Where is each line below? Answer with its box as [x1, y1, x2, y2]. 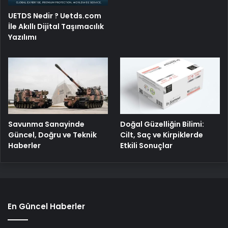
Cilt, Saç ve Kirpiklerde [120, 129, 204, 140]
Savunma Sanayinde [8, 119, 84, 129]
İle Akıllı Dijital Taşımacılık [8, 21, 104, 32]
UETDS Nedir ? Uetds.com [8, 11, 101, 21]
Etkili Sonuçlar [120, 140, 173, 151]
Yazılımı [8, 32, 37, 43]
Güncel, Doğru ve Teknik [8, 129, 97, 140]
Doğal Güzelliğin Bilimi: [120, 119, 205, 129]
